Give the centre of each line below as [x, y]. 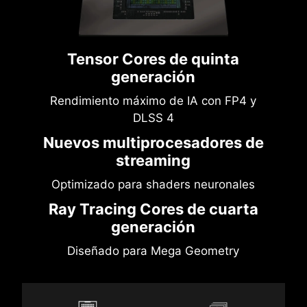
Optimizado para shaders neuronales [153, 185]
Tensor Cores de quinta [153, 59]
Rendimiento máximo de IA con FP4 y [153, 101]
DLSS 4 [153, 118]
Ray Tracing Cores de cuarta [153, 209]
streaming [153, 161]
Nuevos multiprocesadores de [153, 143]
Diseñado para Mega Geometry [153, 251]
